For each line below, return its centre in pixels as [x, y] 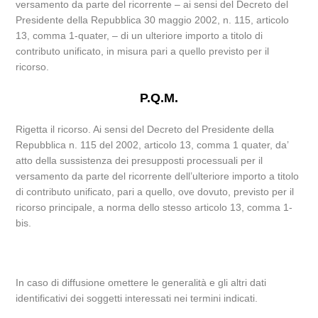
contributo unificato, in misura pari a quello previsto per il [143, 51]
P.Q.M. [159, 98]
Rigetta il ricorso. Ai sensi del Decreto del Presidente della [145, 129]
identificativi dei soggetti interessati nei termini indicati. [137, 298]
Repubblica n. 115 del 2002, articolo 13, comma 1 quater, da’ [152, 145]
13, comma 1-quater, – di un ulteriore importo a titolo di [139, 35]
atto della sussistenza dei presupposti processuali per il [139, 160]
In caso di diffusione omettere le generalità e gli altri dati [141, 283]
